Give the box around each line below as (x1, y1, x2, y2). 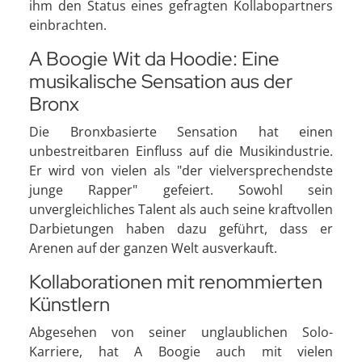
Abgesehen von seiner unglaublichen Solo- (29, 322, 333, 341)
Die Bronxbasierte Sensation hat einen (29, 122, 333, 141)
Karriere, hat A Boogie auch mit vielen (29, 342, 333, 360)
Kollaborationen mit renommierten (29, 268, 322, 294)
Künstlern (29, 291, 110, 317)
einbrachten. (29, 15, 107, 34)
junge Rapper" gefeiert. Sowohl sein (29, 180, 333, 199)
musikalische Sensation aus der (29, 68, 293, 94)
